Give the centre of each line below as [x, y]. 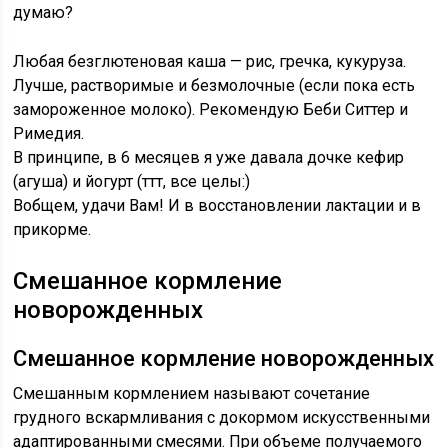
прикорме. [52, 229]
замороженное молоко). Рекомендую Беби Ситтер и [211, 109]
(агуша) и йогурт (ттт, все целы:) [132, 181]
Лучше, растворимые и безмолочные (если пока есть [214, 85]
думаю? [43, 12]
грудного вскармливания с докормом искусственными [222, 417]
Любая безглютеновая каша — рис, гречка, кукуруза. [210, 61]
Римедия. [49, 133]
